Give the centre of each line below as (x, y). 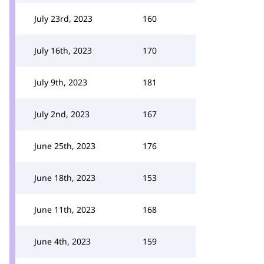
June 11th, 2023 (65, 209)
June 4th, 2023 (62, 241)
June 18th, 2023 (65, 178)
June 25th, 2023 (65, 146)
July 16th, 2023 (63, 50)
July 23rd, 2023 (63, 19)
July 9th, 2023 (61, 82)
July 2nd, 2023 (62, 114)
